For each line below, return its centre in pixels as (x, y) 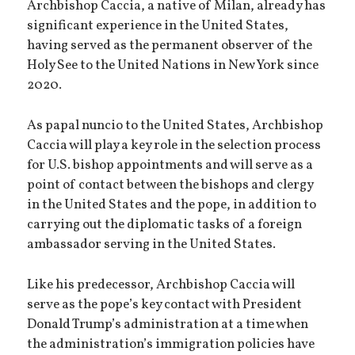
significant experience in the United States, (158, 27)
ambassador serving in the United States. (152, 245)
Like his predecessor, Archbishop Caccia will (161, 285)
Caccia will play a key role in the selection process (174, 146)
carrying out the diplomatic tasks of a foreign (165, 225)
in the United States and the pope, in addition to (172, 206)
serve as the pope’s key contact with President (165, 305)
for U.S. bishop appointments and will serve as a (170, 166)
